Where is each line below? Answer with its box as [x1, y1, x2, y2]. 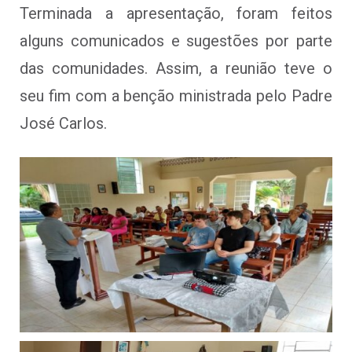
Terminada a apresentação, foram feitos [20, 3, 332, 23]
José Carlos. [20, 113, 107, 133]
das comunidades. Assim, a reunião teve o [20, 58, 332, 78]
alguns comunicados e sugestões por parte [20, 31, 332, 50]
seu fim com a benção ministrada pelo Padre [20, 86, 332, 105]
